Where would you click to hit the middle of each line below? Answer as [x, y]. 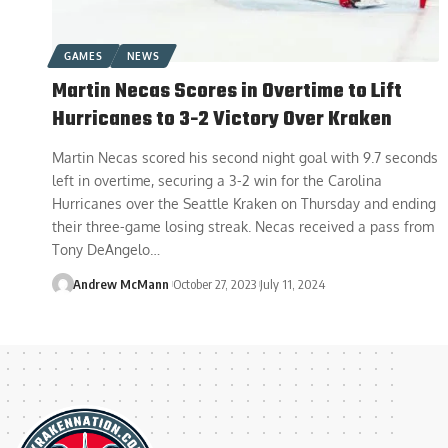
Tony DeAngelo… [106, 249]
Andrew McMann [120, 283]
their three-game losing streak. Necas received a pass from [243, 226]
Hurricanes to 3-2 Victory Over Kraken [222, 119]
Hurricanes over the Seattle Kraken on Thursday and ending [244, 203]
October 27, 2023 [214, 283]
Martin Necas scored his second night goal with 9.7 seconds [245, 157]
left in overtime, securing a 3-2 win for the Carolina [217, 180]
